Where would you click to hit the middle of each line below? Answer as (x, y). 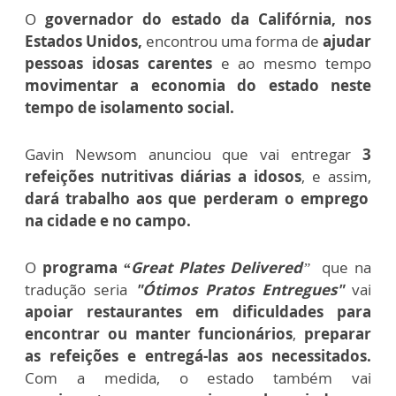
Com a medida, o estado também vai (198, 377)
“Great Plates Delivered (213, 267)
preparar (338, 333)
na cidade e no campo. (108, 220)
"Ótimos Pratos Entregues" (236, 289)
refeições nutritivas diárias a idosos (163, 176)
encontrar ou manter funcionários (159, 333)
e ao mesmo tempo (296, 63)
